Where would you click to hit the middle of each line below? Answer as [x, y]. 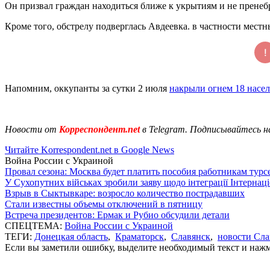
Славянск [191, 236]
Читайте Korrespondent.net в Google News [89, 149]
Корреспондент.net [99, 129]
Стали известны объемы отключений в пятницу [104, 204]
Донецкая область [71, 236]
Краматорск [140, 236]
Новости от [31, 129]
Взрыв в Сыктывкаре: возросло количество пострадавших [125, 193]
